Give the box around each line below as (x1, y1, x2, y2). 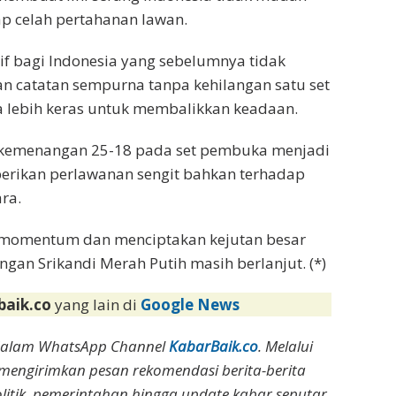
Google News (141, 294, 240, 316)
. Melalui (258, 336, 314, 357)
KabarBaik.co (169, 336, 259, 357)
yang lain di (55, 294, 141, 316)
